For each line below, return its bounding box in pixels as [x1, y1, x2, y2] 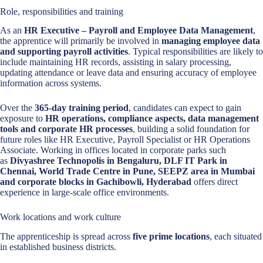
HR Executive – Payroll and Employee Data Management [24, 25, 253, 36]
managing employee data [161, 36, 260, 46]
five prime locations [133, 231, 210, 242]
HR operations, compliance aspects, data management [45, 113, 259, 124]
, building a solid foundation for [133, 124, 249, 134]
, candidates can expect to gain [129, 103, 241, 113]
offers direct [191, 177, 238, 187]
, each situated [210, 231, 262, 242]
